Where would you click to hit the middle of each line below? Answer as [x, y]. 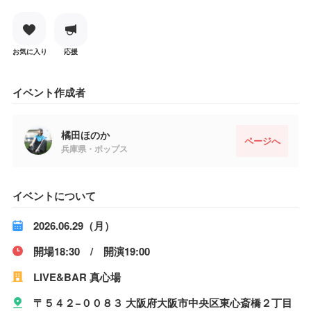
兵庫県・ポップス [94, 148]
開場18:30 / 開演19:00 [91, 251]
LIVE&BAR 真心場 [77, 277]
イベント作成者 [49, 92]
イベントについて [54, 195]
